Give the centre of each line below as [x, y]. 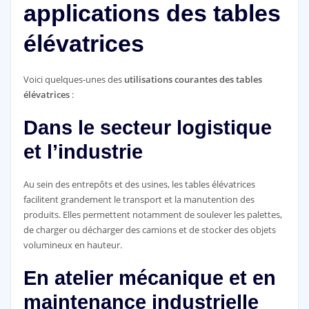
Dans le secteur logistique [147, 127]
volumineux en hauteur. [72, 245]
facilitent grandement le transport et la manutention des [139, 200]
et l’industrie [83, 151]
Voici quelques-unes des [73, 79]
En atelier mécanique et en [149, 278]
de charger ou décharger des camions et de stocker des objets [149, 230]
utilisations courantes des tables [193, 79]
